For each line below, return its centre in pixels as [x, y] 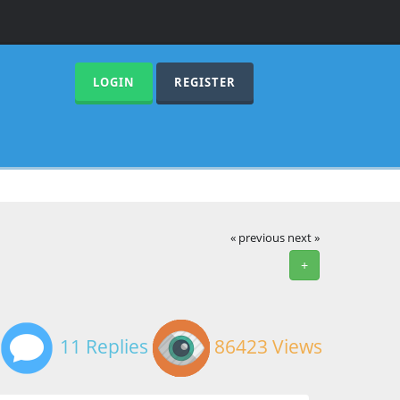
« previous [258, 237]
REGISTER [204, 82]
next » [304, 237]
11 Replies [102, 346]
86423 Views [266, 346]
